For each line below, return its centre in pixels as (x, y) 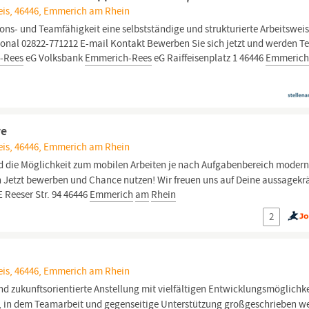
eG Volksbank (54, 58)
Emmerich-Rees (119, 58)
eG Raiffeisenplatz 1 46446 (209, 58)
